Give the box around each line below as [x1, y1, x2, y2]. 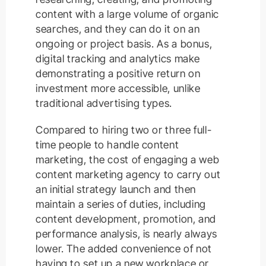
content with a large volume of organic [36, 7, 219, 20]
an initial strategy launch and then [36, 182, 197, 195]
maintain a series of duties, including [36, 197, 206, 210]
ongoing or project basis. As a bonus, [36, 37, 213, 50]
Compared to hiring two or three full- [36, 123, 212, 136]
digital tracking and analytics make [36, 52, 201, 65]
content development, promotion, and [36, 212, 217, 225]
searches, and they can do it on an [36, 22, 200, 35]
